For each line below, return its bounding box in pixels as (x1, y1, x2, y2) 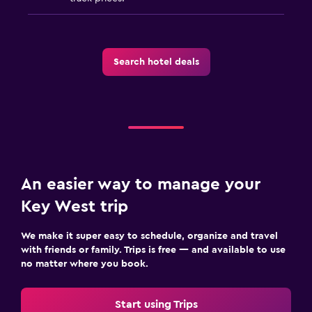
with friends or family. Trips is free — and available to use (21, 244, 286, 255)
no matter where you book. (21, 258, 148, 269)
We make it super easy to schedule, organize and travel (21, 231, 278, 241)
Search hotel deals (113, 56, 199, 67)
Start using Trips (114, 298, 198, 310)
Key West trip (21, 198, 128, 215)
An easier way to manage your (21, 175, 260, 193)
